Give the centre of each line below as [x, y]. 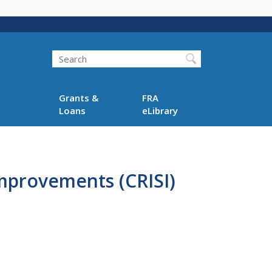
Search [52, 50]
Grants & [78, 97]
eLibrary [160, 110]
